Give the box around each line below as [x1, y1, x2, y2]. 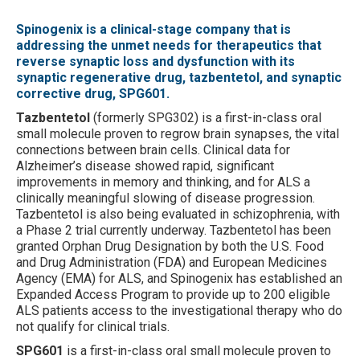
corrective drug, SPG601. [16, 85, 170, 101]
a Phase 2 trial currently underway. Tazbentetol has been [16, 222, 331, 238]
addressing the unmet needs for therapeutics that [16, 37, 321, 53]
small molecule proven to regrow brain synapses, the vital [16, 125, 339, 141]
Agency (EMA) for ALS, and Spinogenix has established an [16, 270, 342, 286]
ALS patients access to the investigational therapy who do [16, 302, 342, 318]
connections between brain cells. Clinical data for [16, 141, 290, 157]
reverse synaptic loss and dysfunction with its [16, 53, 295, 69]
